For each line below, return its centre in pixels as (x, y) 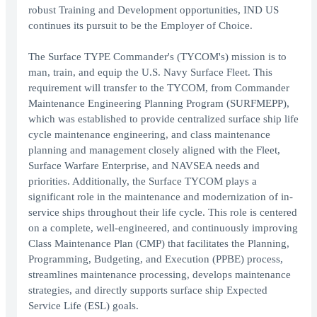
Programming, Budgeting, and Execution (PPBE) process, (156, 259)
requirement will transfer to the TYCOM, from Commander (159, 88)
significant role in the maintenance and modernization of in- (161, 197)
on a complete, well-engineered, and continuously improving (163, 228)
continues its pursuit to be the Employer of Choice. (140, 26)
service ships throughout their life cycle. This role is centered (163, 213)
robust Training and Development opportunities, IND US (154, 10)
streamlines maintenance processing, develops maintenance (160, 275)
